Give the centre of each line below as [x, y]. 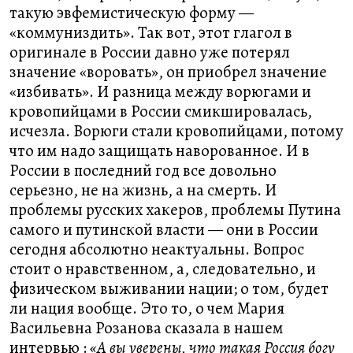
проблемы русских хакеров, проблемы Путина [175, 210]
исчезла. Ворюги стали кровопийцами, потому [176, 131]
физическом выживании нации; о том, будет [169, 288]
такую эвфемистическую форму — [132, 13]
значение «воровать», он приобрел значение [168, 72]
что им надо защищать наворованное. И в [160, 150]
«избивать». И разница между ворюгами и [160, 91]
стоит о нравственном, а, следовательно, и [163, 269]
